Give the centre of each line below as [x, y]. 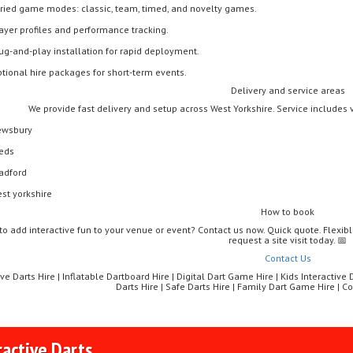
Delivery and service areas [288, 90]
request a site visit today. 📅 [288, 240]
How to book [288, 212]
